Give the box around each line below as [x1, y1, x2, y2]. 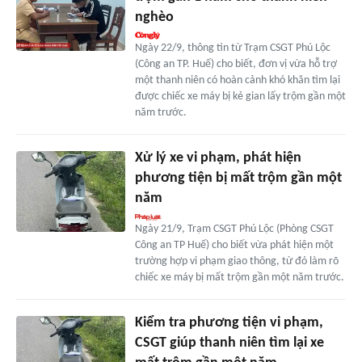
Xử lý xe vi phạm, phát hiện [134, 149, 301, 166]
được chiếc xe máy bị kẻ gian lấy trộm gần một [134, 90, 346, 103]
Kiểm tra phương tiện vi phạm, [134, 314, 323, 330]
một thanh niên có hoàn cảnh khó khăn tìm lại [134, 74, 340, 86]
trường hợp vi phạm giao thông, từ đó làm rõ [134, 255, 339, 267]
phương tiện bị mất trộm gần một [134, 170, 342, 186]
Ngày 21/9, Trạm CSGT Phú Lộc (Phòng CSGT [134, 222, 334, 235]
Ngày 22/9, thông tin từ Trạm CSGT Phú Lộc [134, 41, 330, 54]
